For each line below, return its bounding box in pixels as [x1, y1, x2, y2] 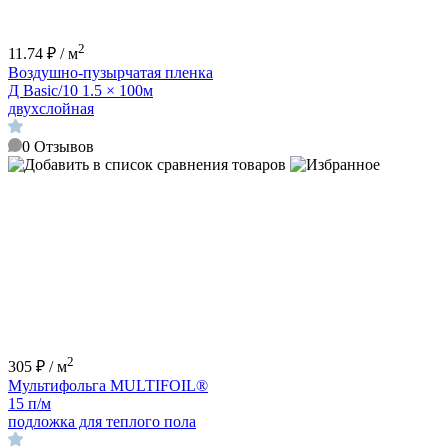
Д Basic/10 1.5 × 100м [8, 81, 153, 99]
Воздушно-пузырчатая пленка [8, 63, 213, 81]
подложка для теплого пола [8, 413, 196, 431]
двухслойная [8, 99, 94, 117]
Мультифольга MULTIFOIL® [8, 377, 208, 395]
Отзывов [34, 137, 94, 155]
